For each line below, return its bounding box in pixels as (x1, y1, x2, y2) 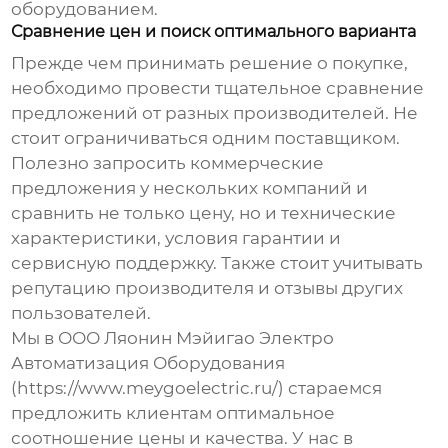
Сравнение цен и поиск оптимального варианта (11, 22, 417, 42)
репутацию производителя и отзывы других (11, 278, 404, 299)
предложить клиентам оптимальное (11, 403, 336, 424)
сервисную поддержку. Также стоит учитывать (11, 253, 424, 274)
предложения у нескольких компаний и (11, 178, 369, 199)
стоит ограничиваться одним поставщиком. (11, 128, 401, 149)
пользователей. (11, 303, 152, 324)
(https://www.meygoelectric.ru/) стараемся (11, 378, 383, 399)
